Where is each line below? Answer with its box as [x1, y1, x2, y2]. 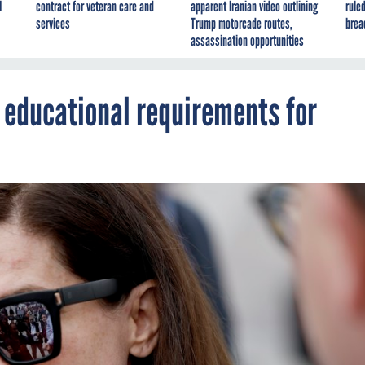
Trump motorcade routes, [191, 14, 292, 33]
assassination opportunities [191, 31, 304, 50]
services [36, 14, 70, 33]
